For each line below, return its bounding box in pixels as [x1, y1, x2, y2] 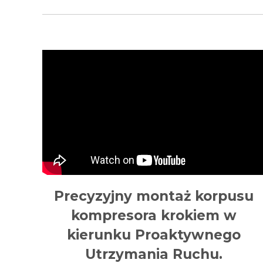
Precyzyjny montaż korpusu [54, 188, 254, 205]
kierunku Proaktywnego [67, 227, 241, 244]
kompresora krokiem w [71, 207, 237, 224]
